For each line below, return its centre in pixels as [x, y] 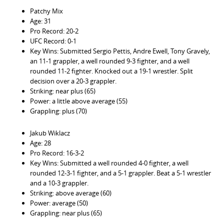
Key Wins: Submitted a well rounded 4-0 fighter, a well [109, 163]
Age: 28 [40, 143]
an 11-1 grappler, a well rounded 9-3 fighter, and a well [110, 61]
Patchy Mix [46, 11]
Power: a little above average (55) [79, 101]
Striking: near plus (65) [63, 91]
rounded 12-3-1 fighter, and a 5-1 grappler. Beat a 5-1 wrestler [120, 173]
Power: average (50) [59, 203]
